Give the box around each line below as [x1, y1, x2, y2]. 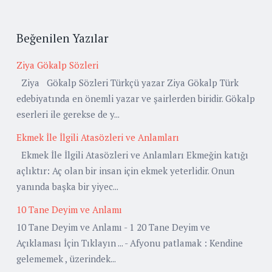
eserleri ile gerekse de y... [16, 107, 120, 120]
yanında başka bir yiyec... [16, 180, 118, 192]
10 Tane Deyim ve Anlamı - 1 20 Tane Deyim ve [16, 220, 210, 233]
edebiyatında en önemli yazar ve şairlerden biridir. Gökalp [16, 92, 255, 104]
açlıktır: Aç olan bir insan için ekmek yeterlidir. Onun [16, 164, 234, 177]
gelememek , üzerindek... [16, 252, 116, 265]
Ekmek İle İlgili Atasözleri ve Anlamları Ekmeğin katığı [16, 148, 248, 161]
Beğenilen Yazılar [16, 30, 109, 46]
